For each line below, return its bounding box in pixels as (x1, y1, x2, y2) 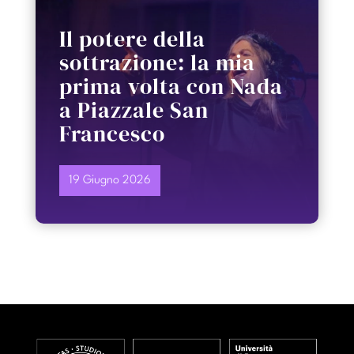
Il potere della (58, 24, 205, 55)
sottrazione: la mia (58, 47, 255, 78)
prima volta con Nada (58, 71, 283, 102)
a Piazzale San (58, 95, 209, 126)
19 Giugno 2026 (68, 175, 151, 187)
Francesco (58, 119, 165, 149)
